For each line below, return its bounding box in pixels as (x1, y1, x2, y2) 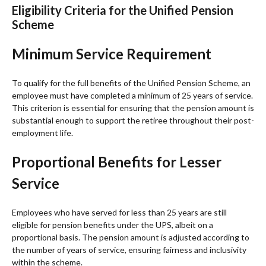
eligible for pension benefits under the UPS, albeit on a (12, 219, 213, 230)
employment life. (12, 127, 73, 138)
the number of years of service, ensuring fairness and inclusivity (12, 244, 246, 255)
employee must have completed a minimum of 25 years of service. (12, 90, 253, 100)
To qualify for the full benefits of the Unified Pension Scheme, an (12, 77, 251, 88)
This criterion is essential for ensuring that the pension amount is (12, 102, 254, 113)
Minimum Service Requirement (12, 45, 211, 62)
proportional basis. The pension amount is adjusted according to (12, 232, 249, 242)
